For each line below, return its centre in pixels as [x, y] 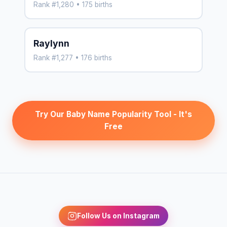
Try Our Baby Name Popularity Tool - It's [113, 114]
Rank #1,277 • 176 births [73, 58]
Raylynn [51, 43]
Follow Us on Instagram [118, 216]
